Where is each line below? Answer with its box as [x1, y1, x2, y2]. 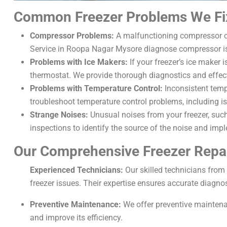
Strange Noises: [30, 110, 88, 120]
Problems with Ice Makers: [30, 57, 128, 67]
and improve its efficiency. [30, 213, 123, 222]
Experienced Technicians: [30, 165, 123, 175]
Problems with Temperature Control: [30, 84, 163, 93]
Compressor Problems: [30, 31, 114, 41]
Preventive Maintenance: [30, 200, 121, 209]
